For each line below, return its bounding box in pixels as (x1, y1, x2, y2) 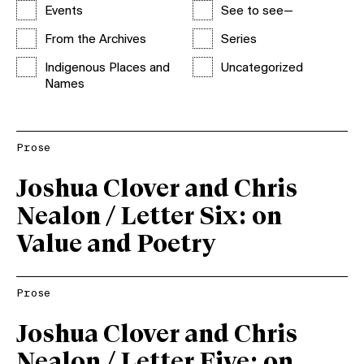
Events (45, 5, 83, 18)
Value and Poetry (16, 232, 215, 258)
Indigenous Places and (45, 62, 170, 75)
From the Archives (45, 33, 146, 46)
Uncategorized (220, 62, 303, 75)
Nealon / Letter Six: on (16, 204, 282, 231)
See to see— (220, 5, 293, 18)
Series (220, 33, 257, 46)
